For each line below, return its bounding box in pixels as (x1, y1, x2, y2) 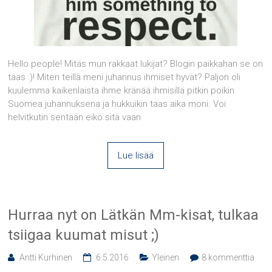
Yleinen (152, 252, 180, 262)
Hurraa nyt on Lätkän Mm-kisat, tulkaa (8, 206, 259, 223)
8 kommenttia (202, 252, 255, 262)
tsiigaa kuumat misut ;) (8, 226, 160, 243)
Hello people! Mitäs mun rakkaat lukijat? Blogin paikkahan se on (8, 58, 263, 69)
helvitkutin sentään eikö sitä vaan (8, 111, 141, 123)
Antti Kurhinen (19, 252, 73, 262)
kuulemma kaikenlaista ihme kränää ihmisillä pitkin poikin (8, 84, 235, 96)
